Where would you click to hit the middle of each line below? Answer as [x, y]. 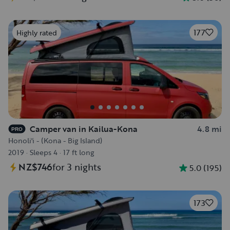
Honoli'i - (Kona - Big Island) [55, 140]
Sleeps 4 [44, 152]
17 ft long [79, 152]
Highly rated [37, 32]
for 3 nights [77, 167]
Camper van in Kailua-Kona [84, 129]
